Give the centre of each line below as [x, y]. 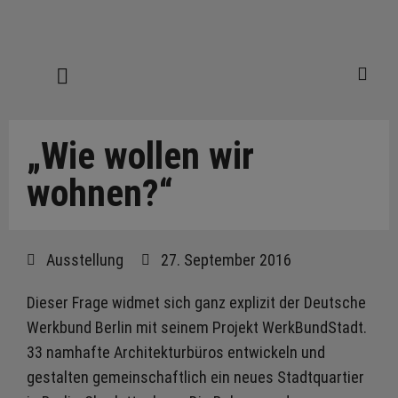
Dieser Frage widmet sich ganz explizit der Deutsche [196, 302]
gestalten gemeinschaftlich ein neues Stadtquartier [195, 377]
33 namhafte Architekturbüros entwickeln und [176, 352]
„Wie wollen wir [140, 156]
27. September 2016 [226, 260]
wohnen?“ [100, 193]
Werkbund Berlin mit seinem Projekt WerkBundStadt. [197, 327]
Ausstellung [85, 260]
